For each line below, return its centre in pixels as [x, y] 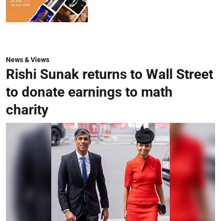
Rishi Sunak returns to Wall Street [110, 74]
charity [27, 110]
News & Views [28, 60]
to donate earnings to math [89, 92]
